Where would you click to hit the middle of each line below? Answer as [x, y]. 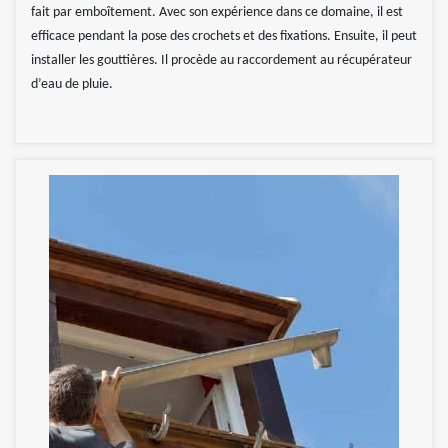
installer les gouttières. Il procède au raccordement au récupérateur [221, 61]
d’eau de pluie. [72, 85]
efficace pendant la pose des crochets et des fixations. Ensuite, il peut [224, 37]
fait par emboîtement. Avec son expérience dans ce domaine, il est [217, 13]
